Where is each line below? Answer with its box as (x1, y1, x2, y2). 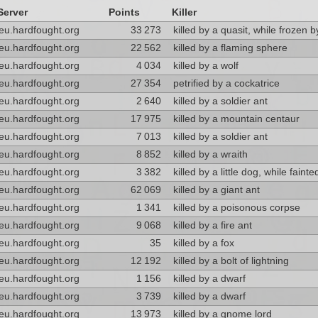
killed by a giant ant (172, 185, 260, 195)
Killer (171, 7, 197, 18)
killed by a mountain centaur (172, 114, 300, 124)
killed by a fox (172, 238, 234, 248)
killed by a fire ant (172, 220, 252, 231)
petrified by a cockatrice (172, 78, 280, 89)
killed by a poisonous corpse (172, 202, 300, 213)
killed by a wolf (172, 60, 238, 71)
